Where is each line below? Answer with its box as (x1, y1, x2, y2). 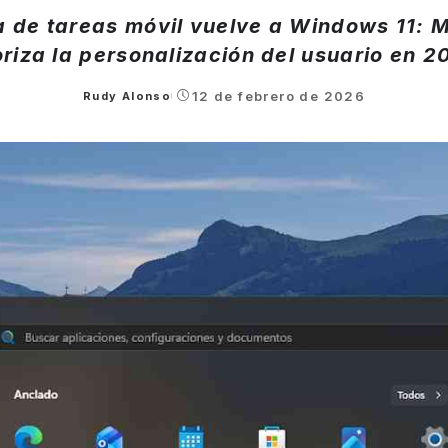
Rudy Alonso (82, 88, 172, 103)
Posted (81, 96, 132, 111)
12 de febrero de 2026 (191, 87, 366, 104)
